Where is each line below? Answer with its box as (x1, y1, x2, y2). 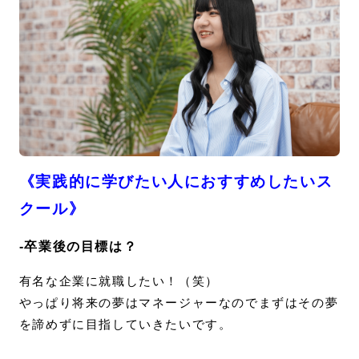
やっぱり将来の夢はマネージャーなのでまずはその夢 (18, 296, 339, 310)
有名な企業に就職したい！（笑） (18, 274, 219, 288)
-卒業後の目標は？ (18, 240, 138, 254)
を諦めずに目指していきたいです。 (18, 317, 232, 332)
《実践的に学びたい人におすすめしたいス (18, 173, 333, 191)
